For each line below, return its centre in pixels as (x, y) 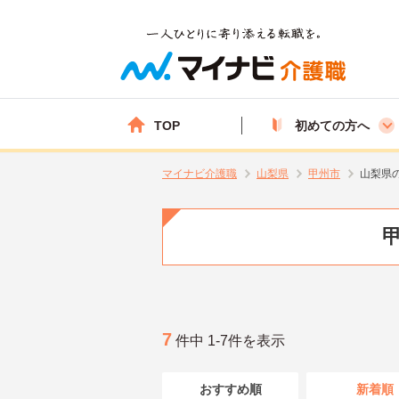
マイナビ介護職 (199, 174)
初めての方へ (332, 125)
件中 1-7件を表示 (228, 340)
